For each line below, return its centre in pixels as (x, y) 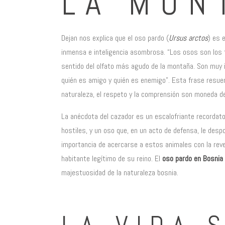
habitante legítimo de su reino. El (112, 159)
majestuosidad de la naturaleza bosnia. (120, 173)
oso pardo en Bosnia (193, 159)
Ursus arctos (188, 38)
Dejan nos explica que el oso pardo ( (115, 38)
